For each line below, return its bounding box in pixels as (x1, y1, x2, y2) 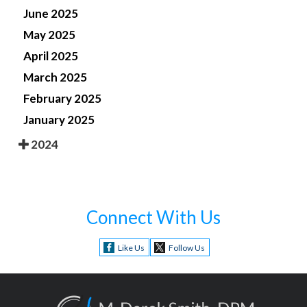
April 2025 (23, 48, 78, 63)
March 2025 (23, 69, 87, 84)
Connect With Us (86, 206, 221, 228)
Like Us (117, 242, 145, 253)
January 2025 (23, 112, 95, 127)
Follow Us (168, 242, 205, 253)
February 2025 (23, 90, 101, 106)
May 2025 (23, 27, 75, 42)
